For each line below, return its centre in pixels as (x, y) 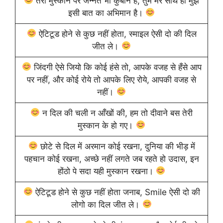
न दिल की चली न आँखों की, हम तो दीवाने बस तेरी (116, 113)
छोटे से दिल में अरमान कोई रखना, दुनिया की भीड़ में (116, 146)
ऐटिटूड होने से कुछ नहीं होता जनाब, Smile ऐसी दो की (116, 192)
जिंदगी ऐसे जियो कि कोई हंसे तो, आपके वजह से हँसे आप (116, 67)
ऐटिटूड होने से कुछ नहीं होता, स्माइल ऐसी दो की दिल (116, 34)
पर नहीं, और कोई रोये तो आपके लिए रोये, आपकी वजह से (111, 79)
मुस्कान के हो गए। (107, 125)
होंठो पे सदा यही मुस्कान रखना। (107, 171)
